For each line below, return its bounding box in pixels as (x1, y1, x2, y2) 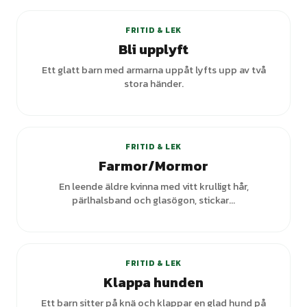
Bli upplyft (119, 39, 188, 60)
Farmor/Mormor (99, 156, 208, 176)
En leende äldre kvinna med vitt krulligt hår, (58, 179, 249, 194)
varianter (233, 103, 274, 116)
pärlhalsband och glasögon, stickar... (72, 193, 235, 208)
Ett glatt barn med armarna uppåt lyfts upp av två (41, 62, 266, 77)
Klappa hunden (103, 272, 204, 293)
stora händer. (123, 76, 184, 91)
